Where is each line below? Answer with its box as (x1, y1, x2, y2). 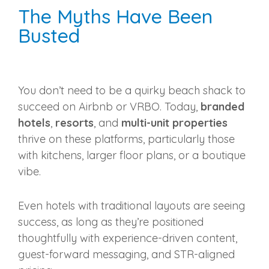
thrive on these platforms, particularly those (18, 132, 235, 147)
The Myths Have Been (18, 4, 213, 29)
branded (201, 100, 244, 114)
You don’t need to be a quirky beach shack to (18, 83, 246, 98)
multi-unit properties (121, 116, 228, 130)
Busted (18, 23, 80, 48)
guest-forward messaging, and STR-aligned (18, 247, 235, 262)
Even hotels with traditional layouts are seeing (18, 199, 245, 213)
